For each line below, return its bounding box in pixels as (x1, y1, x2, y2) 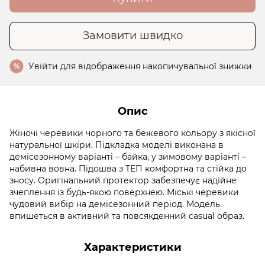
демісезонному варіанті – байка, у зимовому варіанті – (9, 151, 246, 162)
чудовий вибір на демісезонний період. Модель (9, 198, 220, 209)
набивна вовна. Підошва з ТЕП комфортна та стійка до (9, 163, 247, 174)
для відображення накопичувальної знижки (58, 60, 252, 72)
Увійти (28, 60, 58, 72)
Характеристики (83, 240, 182, 254)
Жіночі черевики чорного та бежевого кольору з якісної (9, 127, 256, 138)
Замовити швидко (82, 29, 183, 43)
